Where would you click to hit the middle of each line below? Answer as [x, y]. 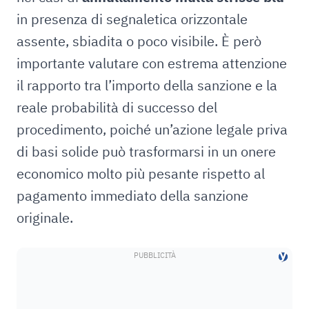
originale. [45, 218]
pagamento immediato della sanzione [132, 196]
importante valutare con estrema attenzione [152, 63]
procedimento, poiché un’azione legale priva [152, 129]
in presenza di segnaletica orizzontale [132, 19]
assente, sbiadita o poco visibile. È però [139, 41]
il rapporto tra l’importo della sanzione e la [147, 85]
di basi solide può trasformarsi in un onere [146, 151]
